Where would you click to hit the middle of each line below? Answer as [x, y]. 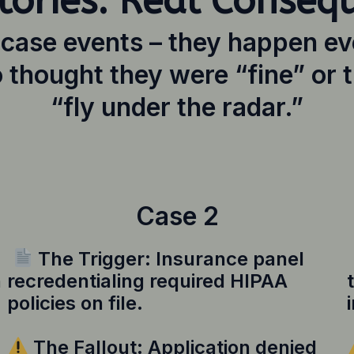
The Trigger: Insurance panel [169, 258]
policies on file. [75, 303]
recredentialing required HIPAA [147, 281]
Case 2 [177, 216]
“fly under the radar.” [177, 107]
